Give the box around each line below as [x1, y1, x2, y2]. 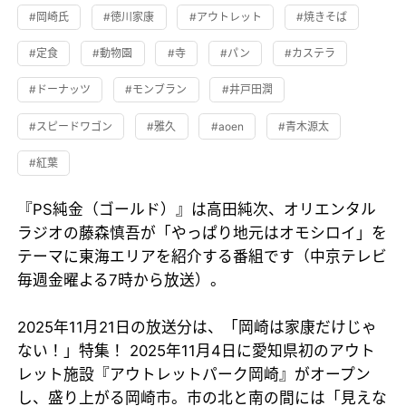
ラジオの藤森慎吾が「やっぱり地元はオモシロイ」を [17, 223, 388, 242]
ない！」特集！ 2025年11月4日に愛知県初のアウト [17, 341, 376, 360]
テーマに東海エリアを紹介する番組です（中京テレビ [17, 246, 388, 266]
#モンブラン [125, 82, 188, 97]
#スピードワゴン [29, 119, 113, 133]
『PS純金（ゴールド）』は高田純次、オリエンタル [17, 199, 377, 218]
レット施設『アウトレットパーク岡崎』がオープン [17, 364, 372, 383]
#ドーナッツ [29, 82, 92, 97]
